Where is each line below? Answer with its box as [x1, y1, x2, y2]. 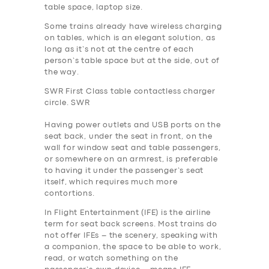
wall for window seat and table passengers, [44, 144, 221, 151]
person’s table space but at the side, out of [44, 57, 220, 64]
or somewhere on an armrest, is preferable [44, 156, 218, 163]
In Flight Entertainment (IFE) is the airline [44, 209, 211, 216]
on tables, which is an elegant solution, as [44, 34, 216, 41]
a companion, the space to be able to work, [44, 243, 222, 250]
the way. [44, 68, 79, 76]
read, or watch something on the [44, 255, 178, 262]
